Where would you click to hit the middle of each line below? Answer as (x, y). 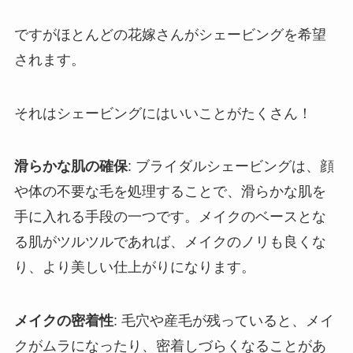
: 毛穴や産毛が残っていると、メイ (223, 321)
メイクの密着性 (63, 321)
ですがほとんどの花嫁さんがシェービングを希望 (170, 34)
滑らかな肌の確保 (71, 167)
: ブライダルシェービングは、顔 (230, 167)
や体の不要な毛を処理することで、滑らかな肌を (170, 192)
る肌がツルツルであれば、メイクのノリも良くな (170, 242)
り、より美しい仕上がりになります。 (134, 268)
